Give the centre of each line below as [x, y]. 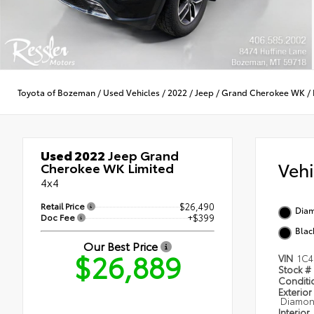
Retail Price [64, 206]
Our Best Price [122, 246]
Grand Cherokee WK [263, 92]
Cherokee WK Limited [107, 168]
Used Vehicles [131, 92]
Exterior [295, 292]
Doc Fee [59, 217]
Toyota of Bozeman [56, 92]
